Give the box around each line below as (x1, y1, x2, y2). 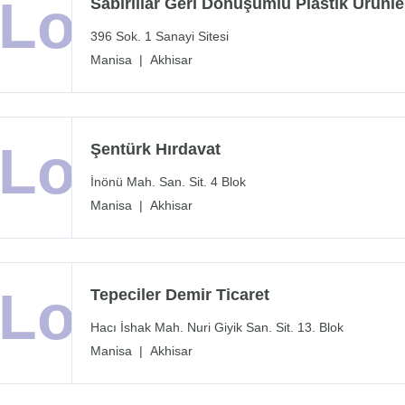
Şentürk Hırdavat (90, 140, 221, 159)
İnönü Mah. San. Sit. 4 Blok (90, 174, 246, 190)
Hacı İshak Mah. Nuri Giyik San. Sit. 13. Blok (90, 320, 344, 335)
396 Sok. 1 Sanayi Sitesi (90, 29, 229, 44)
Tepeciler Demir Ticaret (90, 286, 269, 305)
